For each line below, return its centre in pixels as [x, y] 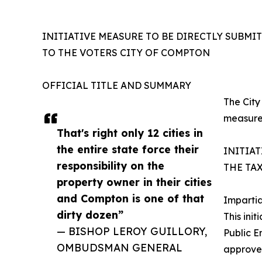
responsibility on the [111, 166]
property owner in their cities [134, 182]
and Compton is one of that [130, 199]
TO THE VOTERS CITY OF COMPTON [126, 53]
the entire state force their [128, 149]
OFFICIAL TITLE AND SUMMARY [117, 86]
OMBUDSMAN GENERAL [120, 248]
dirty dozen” [90, 215]
